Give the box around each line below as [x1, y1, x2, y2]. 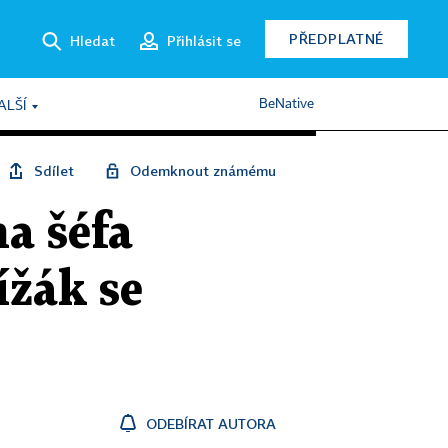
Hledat [70, 31, 115, 49]
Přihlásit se [167, 31, 241, 49]
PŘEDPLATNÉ [289, 30, 384, 47]
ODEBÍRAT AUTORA [146, 415, 276, 432]
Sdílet [34, 162, 74, 179]
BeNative [259, 97, 314, 111]
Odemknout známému [130, 162, 276, 179]
